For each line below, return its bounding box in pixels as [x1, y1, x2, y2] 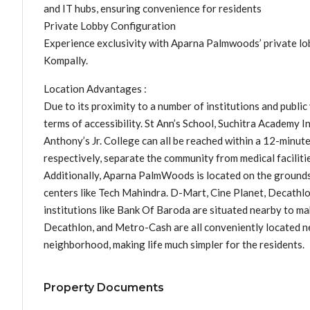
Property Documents [44, 281, 164, 294]
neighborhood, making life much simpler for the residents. [44, 238, 304, 250]
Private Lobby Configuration [44, 19, 176, 32]
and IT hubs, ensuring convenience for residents [44, 2, 262, 15]
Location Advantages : [44, 82, 147, 95]
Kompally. [44, 54, 88, 66]
